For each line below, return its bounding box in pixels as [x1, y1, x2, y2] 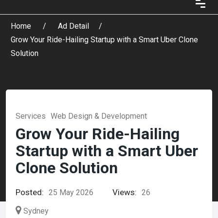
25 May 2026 [49, 188, 93, 197]
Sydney [23, 206, 49, 216]
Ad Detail [58, 21, 89, 31]
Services [16, 111, 46, 121]
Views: [112, 187, 137, 197]
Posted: [16, 187, 44, 197]
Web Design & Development [51, 111, 147, 121]
